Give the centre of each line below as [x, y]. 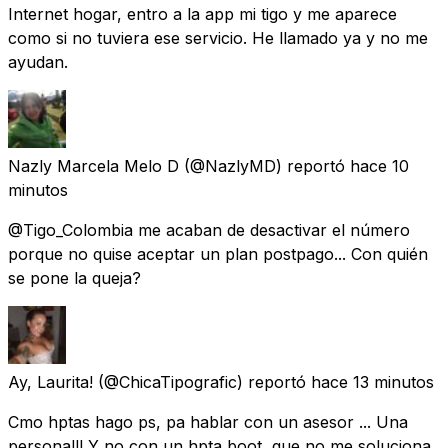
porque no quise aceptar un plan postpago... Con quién [218, 253]
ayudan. [38, 61]
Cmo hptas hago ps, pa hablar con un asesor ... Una [208, 421]
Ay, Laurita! [50, 381]
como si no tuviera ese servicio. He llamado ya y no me [218, 37]
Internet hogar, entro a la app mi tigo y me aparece [202, 13]
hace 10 [379, 165]
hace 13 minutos [372, 381]
